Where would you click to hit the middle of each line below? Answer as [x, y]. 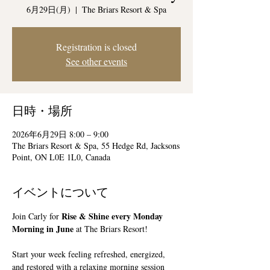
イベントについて [60, 192]
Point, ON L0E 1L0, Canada [61, 157]
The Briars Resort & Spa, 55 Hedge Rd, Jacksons [96, 146]
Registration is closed [96, 47]
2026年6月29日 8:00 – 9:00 [60, 134]
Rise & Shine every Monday [113, 216]
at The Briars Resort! [111, 229]
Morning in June [43, 229]
